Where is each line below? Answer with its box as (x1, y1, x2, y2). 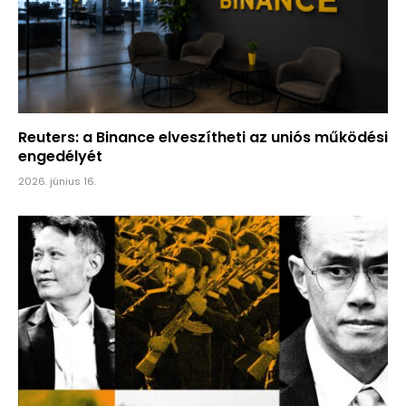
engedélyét (18, 145, 106, 167)
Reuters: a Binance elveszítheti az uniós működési (18, 126, 388, 148)
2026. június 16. (18, 173, 96, 188)
